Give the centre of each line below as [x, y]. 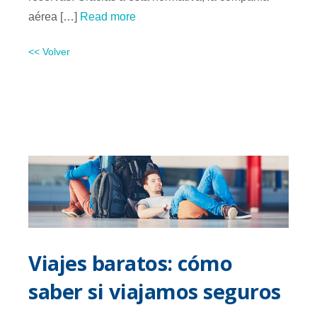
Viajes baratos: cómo [130, 263]
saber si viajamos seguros [155, 291]
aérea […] [53, 16]
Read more [106, 16]
